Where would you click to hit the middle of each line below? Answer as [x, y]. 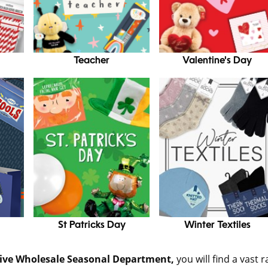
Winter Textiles [217, 226]
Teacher [92, 61]
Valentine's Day [217, 61]
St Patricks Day [92, 226]
